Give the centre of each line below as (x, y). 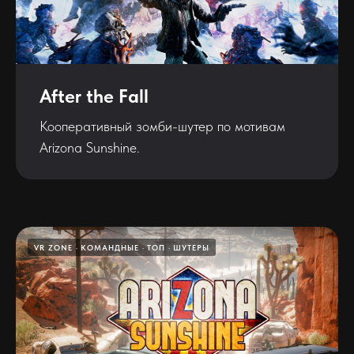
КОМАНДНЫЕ (110, 248)
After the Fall (94, 96)
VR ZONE (53, 248)
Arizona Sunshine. (90, 148)
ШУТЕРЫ (191, 248)
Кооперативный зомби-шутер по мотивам (162, 126)
